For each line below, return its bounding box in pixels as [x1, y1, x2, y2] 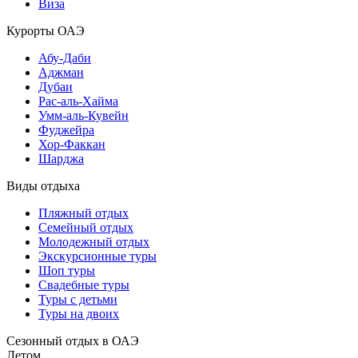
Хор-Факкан [38, 137, 105, 151]
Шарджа [38, 152, 84, 165]
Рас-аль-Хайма [38, 94, 118, 108]
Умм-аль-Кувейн [38, 109, 129, 122]
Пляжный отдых [38, 206, 129, 220]
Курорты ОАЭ [6, 24, 85, 38]
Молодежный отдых [38, 235, 149, 249]
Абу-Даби [38, 51, 91, 65]
